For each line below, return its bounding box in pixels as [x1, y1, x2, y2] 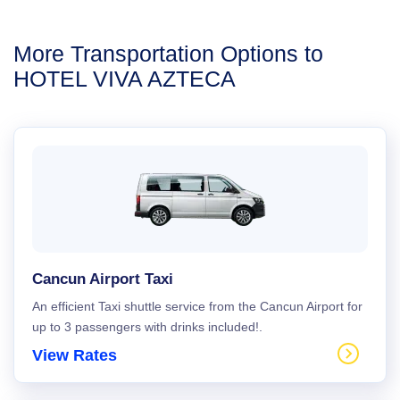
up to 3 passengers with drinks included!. [32, 320, 262, 334]
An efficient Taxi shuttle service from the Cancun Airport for [32, 299, 362, 313]
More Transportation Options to [13, 41, 323, 66]
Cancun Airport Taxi [32, 271, 173, 287]
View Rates [32, 346, 117, 364]
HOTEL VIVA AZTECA [13, 66, 236, 91]
